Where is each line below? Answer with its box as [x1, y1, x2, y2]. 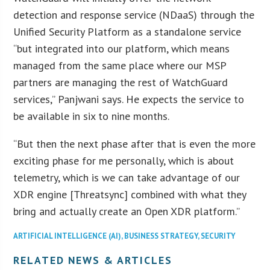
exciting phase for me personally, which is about [13, 153, 234, 168]
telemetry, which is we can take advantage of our [13, 170, 240, 184]
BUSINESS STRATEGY [124, 230, 198, 241]
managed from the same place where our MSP [13, 58, 227, 72]
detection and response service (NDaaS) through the [13, 7, 255, 22]
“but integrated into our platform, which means [13, 41, 230, 55]
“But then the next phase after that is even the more [13, 136, 256, 151]
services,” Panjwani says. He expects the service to [13, 92, 245, 106]
